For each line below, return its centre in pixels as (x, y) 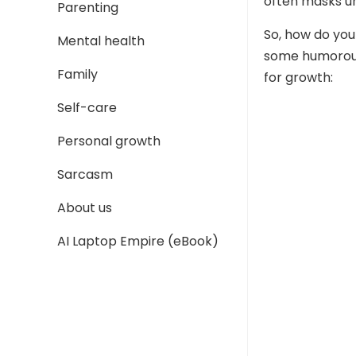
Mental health (101, 41)
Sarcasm (85, 174)
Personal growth (109, 141)
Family (77, 74)
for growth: (298, 78)
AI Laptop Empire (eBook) (138, 241)
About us (85, 208)
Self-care (87, 108)
